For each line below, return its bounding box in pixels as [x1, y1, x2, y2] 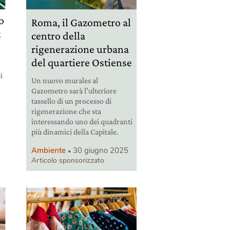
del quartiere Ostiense [31, 55, 132, 69]
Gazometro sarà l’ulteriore [31, 86, 117, 95]
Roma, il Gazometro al [31, 15, 131, 29]
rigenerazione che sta [31, 106, 101, 116]
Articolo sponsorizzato [31, 155, 104, 165]
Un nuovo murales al [31, 75, 98, 85]
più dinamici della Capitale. [31, 127, 119, 136]
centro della [31, 29, 85, 42]
